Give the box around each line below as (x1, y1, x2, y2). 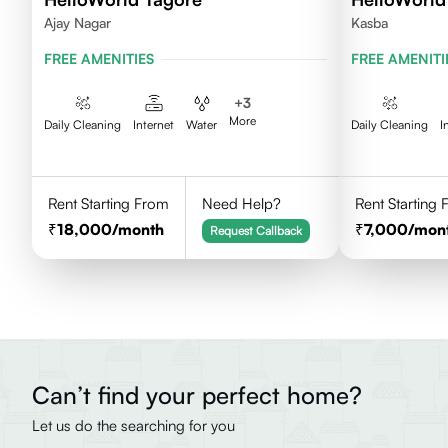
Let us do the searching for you (32, 416, 235, 435)
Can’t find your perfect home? (32, 380, 362, 410)
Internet (133, 117, 174, 132)
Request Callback (209, 223, 302, 238)
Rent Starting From (48, 194, 169, 213)
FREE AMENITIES (44, 50, 154, 67)
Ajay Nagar (44, 14, 111, 31)
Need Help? (201, 194, 281, 213)
